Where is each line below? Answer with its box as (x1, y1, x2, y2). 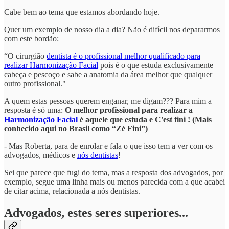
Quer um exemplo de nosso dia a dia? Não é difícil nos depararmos (4, 25, 220, 34)
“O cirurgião (4, 52, 47, 61)
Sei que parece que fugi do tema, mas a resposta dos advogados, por (4, 168, 223, 177)
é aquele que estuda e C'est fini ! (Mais (78, 115, 212, 124)
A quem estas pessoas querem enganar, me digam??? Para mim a (4, 97, 212, 106)
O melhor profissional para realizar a (65, 106, 193, 115)
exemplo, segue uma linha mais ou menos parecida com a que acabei (4, 177, 225, 187)
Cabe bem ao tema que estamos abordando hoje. (4, 8, 159, 17)
